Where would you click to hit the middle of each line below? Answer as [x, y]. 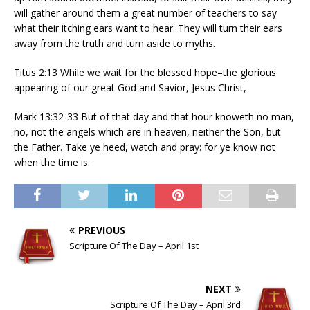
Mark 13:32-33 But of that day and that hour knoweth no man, [154, 116]
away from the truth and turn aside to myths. [115, 43]
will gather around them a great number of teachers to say [145, 12]
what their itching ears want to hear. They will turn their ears [148, 28]
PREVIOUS [102, 230]
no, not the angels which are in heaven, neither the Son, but [147, 131]
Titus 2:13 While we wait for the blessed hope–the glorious [145, 72]
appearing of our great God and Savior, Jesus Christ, [130, 87]
